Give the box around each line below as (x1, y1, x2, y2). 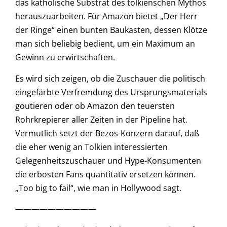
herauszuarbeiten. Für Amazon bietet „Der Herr (15, 11, 198, 22)
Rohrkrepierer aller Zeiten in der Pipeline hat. (15, 113, 187, 125)
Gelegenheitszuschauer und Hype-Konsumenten (15, 155, 201, 166)
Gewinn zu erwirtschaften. (15, 52, 115, 63)
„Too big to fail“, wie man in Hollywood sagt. (15, 182, 181, 194)
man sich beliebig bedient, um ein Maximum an (15, 38, 195, 50)
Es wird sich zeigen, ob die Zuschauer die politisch (15, 72, 205, 84)
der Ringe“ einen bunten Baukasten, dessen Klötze (15, 24, 207, 36)
